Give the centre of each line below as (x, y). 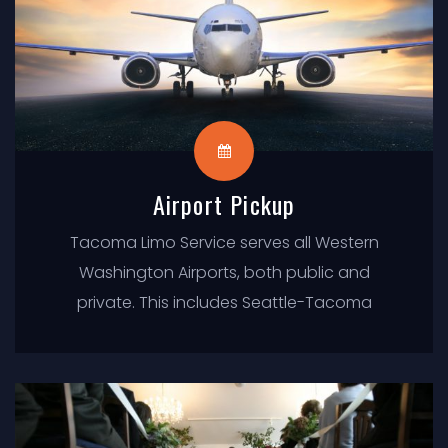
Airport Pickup (224, 203)
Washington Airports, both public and (224, 272)
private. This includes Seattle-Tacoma (224, 302)
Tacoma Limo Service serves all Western (224, 242)
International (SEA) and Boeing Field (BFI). (224, 332)
